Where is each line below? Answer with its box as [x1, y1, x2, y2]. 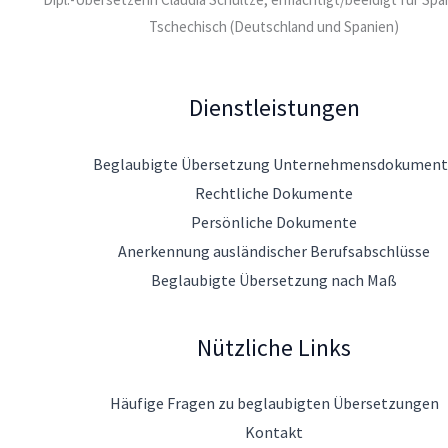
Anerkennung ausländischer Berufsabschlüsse [118, 241, 430, 262]
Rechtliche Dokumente [195, 183, 353, 204]
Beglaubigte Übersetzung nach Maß [151, 270, 397, 291]
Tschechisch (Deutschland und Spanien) [149, 17, 399, 37]
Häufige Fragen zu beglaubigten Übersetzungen [109, 393, 439, 414]
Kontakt [245, 422, 303, 443]
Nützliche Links [197, 333, 351, 363]
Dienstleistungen [188, 92, 360, 124]
